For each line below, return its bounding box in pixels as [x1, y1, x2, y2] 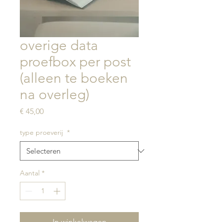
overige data [20, 37, 98, 54]
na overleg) [20, 86, 89, 103]
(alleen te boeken [20, 70, 128, 86]
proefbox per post [20, 54, 131, 70]
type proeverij [20, 128, 65, 137]
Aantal [20, 168, 40, 177]
